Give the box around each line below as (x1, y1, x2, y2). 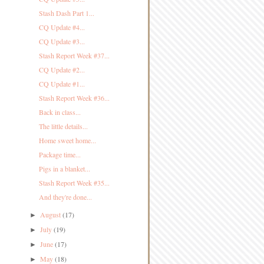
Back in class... (38, 107, 81, 117)
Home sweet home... (38, 136, 96, 145)
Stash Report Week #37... (38, 51, 110, 60)
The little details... (38, 121, 88, 131)
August (40, 210, 63, 219)
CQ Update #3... (38, 37, 85, 46)
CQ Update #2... (38, 65, 85, 74)
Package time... (38, 150, 81, 159)
